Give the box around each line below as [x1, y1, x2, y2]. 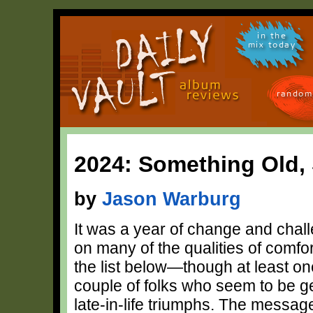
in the [257, 30, 286, 46]
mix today [247, 39, 296, 55]
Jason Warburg [102, 187, 241, 210]
